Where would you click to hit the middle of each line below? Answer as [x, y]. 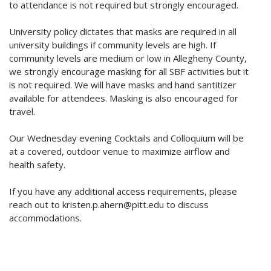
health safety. [37, 165]
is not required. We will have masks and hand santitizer [123, 85]
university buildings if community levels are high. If [113, 45]
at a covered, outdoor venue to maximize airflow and [119, 152]
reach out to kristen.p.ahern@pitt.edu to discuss [109, 205]
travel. [22, 112]
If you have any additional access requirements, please [123, 191]
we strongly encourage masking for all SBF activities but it [129, 72]
